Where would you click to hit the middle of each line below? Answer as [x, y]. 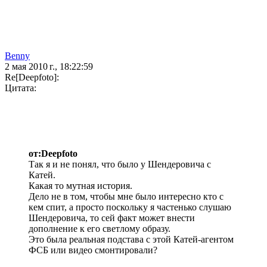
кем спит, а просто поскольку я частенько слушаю [130, 207]
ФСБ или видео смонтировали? [93, 250]
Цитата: [21, 88]
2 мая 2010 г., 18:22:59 [49, 67]
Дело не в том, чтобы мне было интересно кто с [126, 197]
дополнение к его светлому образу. [100, 229]
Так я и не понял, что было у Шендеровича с [120, 164]
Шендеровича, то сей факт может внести [112, 218]
